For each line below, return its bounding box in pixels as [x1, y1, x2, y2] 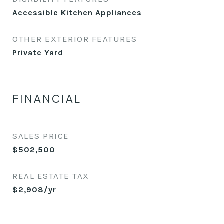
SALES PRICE [12, 131, 69, 141]
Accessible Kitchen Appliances [12, 8, 142, 17]
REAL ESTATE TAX [12, 171, 89, 181]
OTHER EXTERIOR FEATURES [12, 34, 137, 44]
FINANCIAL [12, 92, 81, 105]
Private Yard [12, 48, 63, 57]
